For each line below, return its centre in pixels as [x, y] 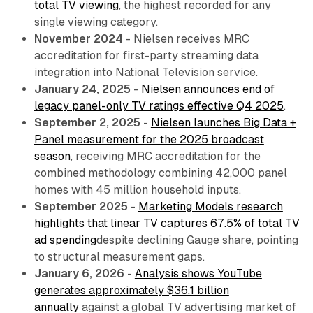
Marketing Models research [210, 207]
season [52, 156]
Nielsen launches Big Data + [223, 123]
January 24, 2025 [82, 89]
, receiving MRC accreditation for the [165, 156]
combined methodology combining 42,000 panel [160, 173]
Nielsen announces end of [208, 89]
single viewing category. [96, 22]
